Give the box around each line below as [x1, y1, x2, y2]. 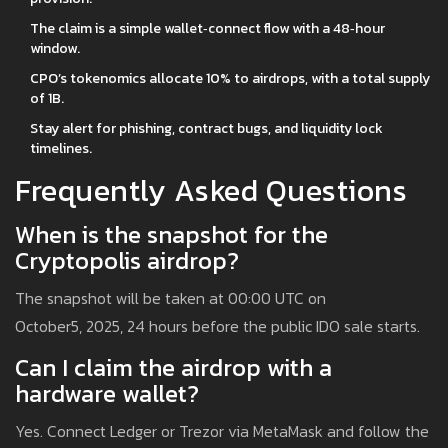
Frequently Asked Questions [15, 168, 407, 214]
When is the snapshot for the [15, 217, 328, 253]
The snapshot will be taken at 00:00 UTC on [15, 286, 326, 311]
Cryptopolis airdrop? [15, 243, 239, 279]
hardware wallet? [15, 376, 199, 412]
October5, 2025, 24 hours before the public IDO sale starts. [15, 314, 420, 339]
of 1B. [30, 88, 64, 110]
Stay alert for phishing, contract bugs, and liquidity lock [30, 118, 383, 140]
